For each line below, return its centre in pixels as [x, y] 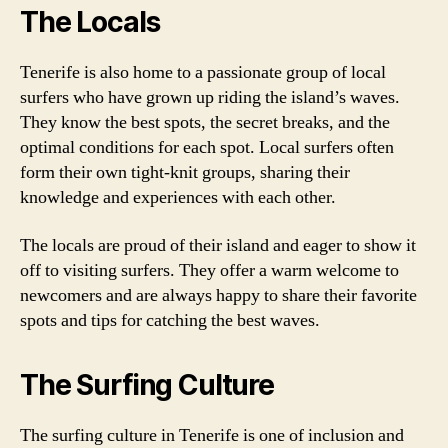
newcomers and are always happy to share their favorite [218, 295]
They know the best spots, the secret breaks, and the [205, 122]
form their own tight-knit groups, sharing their [185, 172]
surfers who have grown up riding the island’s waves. [210, 97]
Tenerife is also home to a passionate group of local [203, 72]
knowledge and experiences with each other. [178, 197]
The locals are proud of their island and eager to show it [218, 245]
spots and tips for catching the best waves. [170, 320]
